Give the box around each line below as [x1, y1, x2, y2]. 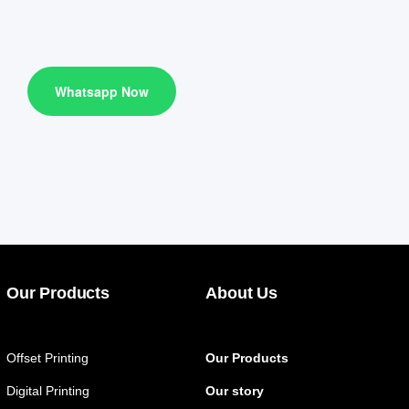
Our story [205, 383, 265, 398]
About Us [205, 283, 278, 302]
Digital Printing [6, 383, 90, 398]
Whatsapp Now [54, 81, 149, 100]
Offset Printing [6, 350, 89, 365]
